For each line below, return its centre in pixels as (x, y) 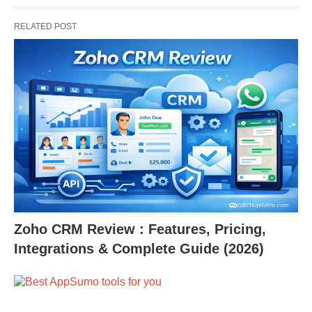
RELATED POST (45, 27)
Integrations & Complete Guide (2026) (139, 248)
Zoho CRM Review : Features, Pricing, (140, 229)
